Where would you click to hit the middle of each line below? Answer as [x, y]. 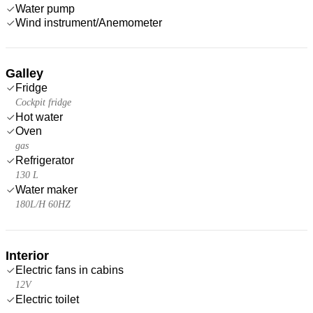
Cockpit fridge [43, 102]
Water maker [46, 189]
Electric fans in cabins [70, 270]
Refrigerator [45, 160]
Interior [27, 255]
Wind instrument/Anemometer [89, 22]
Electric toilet [47, 299]
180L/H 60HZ [43, 204]
